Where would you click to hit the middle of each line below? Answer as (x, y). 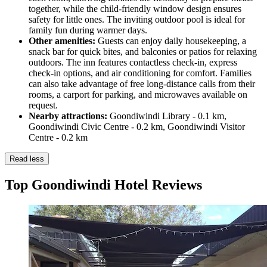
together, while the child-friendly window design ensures (135, 8)
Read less (27, 159)
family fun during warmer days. (88, 30)
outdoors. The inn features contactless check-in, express (133, 62)
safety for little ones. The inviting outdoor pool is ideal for (137, 19)
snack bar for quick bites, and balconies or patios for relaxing (143, 51)
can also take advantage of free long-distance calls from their (142, 83)
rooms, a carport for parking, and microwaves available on (138, 94)
